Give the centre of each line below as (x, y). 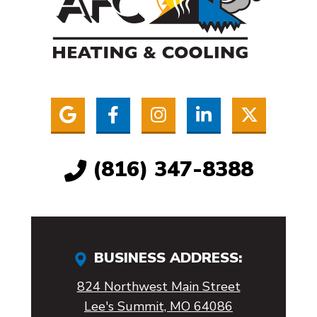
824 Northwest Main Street (158, 287)
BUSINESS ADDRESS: (166, 258)
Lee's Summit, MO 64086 (158, 307)
